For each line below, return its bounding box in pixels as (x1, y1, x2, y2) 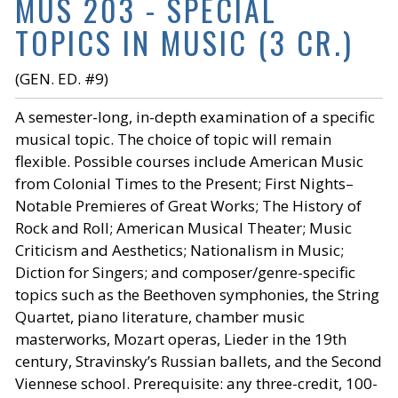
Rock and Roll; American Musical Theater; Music (15, 218, 352, 238)
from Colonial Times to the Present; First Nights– (15, 173, 354, 194)
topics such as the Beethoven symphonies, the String (15, 284, 379, 305)
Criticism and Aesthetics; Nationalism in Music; (15, 240, 344, 260)
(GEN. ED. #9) (15, 68, 108, 89)
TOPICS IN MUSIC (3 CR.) (15, 20, 354, 65)
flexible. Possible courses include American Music (15, 151, 363, 171)
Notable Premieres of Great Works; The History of (15, 195, 362, 216)
